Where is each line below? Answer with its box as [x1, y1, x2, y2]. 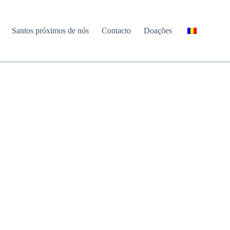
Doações [144, 26, 172, 35]
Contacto [102, 26, 131, 35]
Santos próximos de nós [12, 26, 89, 35]
